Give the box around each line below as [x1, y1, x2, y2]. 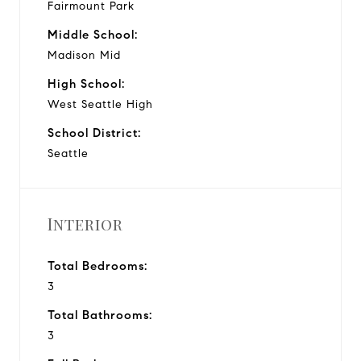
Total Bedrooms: [48, 258, 147, 273]
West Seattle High [48, 97, 153, 111]
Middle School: [48, 27, 138, 42]
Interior [48, 212, 123, 234]
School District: [48, 125, 141, 140]
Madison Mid [48, 48, 121, 62]
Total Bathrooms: [48, 307, 152, 322]
